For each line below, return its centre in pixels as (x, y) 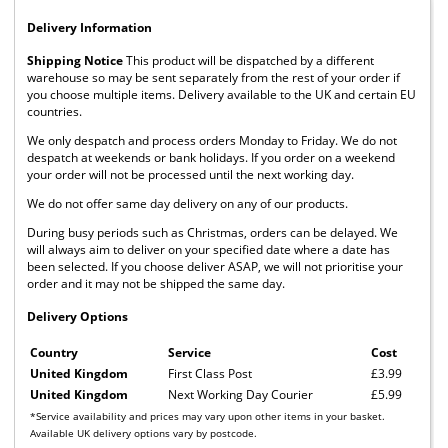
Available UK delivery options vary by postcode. (143, 432)
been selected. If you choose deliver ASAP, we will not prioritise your (215, 266)
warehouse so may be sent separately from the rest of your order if (213, 77)
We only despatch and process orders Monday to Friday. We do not (212, 140)
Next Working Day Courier (240, 394)
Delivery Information (89, 27)
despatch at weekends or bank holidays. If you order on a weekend (211, 157)
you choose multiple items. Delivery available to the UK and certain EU (221, 94)
